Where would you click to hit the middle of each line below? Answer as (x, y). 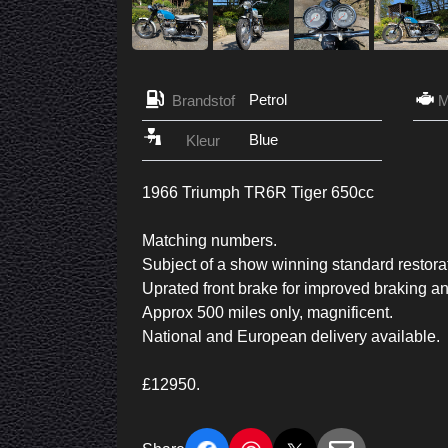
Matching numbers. (209, 241)
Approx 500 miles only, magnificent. (267, 313)
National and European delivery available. (291, 337)
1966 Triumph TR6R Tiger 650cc (258, 193)
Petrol (268, 100)
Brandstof (203, 101)
